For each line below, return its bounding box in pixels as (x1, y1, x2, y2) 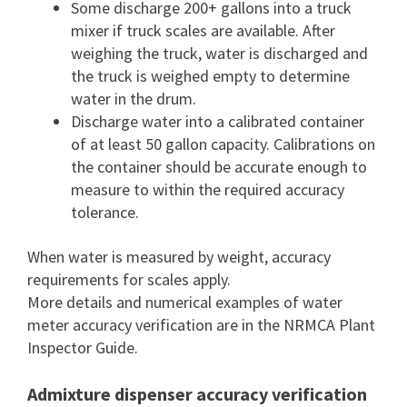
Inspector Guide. (27, 337, 138, 358)
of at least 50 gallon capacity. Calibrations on (71, 134, 375, 154)
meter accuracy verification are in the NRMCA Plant (27, 314, 375, 335)
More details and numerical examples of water (27, 292, 342, 313)
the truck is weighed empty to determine (71, 65, 350, 86)
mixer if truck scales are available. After (71, 20, 335, 41)
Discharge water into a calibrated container (71, 111, 364, 132)
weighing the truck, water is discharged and (71, 43, 368, 64)
